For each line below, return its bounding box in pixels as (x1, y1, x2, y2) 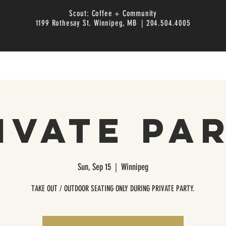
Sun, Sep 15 (78, 161, 111, 173)
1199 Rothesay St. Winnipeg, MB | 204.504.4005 (35, 18, 191, 28)
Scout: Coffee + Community (69, 9, 157, 18)
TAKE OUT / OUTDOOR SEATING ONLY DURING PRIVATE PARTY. (31, 184, 195, 194)
